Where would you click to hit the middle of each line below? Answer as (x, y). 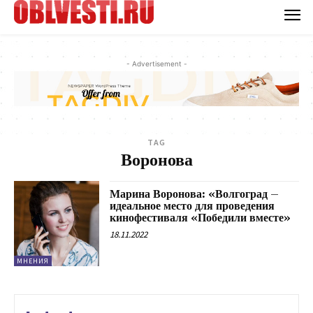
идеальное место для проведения (192, 206)
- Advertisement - (156, 63)
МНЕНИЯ (33, 261)
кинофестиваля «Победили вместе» (201, 218)
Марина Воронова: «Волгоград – (195, 195)
